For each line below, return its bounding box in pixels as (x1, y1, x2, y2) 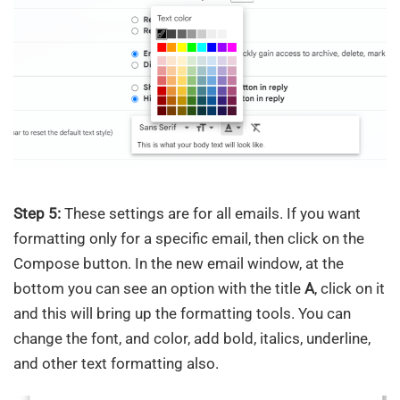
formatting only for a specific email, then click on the (13, 229, 364, 248)
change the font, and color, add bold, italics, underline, (13, 329, 371, 348)
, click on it (314, 279, 385, 298)
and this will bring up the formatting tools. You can (13, 304, 351, 323)
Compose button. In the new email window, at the (13, 254, 344, 273)
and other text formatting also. (13, 354, 219, 373)
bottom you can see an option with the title (13, 279, 304, 298)
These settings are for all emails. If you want (61, 204, 361, 223)
